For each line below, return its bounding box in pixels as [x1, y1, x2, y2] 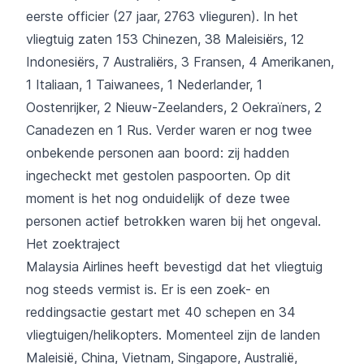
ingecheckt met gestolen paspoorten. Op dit [26, 167, 291, 184]
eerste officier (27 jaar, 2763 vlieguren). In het [26, 7, 298, 24]
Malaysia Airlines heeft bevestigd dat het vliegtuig [26, 258, 323, 275]
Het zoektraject [26, 235, 120, 252]
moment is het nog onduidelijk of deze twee [26, 189, 290, 206]
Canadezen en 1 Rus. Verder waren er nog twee [26, 121, 312, 138]
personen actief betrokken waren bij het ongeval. [26, 212, 321, 229]
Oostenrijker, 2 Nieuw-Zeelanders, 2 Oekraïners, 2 [26, 98, 322, 115]
